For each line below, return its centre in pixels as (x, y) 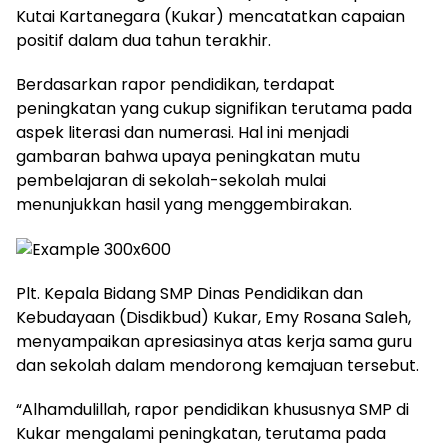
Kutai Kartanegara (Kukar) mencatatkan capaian (210, 17)
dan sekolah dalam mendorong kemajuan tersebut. (217, 365)
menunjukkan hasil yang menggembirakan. (184, 205)
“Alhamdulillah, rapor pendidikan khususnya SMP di (212, 409)
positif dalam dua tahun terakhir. (143, 41)
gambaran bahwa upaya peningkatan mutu (188, 157)
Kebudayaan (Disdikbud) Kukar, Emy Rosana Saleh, (213, 317)
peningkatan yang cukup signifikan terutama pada (214, 109)
